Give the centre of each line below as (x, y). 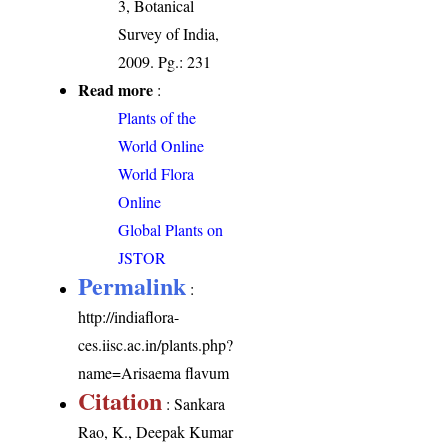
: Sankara (194, 404)
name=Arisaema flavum (154, 373)
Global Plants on (171, 230)
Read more (116, 90)
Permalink (132, 286)
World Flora (156, 174)
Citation (120, 401)
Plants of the (157, 118)
